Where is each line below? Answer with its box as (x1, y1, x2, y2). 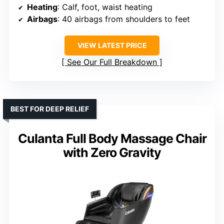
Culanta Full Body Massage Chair (17, 131, 206, 146)
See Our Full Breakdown (67, 57, 157, 67)
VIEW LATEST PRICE (77, 41, 147, 50)
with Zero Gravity (63, 145, 161, 160)
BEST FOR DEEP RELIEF (10, 104, 89, 113)
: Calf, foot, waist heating (57, 2, 152, 12)
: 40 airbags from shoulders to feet (57, 14, 190, 24)
